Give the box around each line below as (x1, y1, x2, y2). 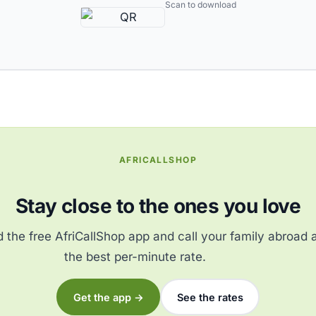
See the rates (176, 291, 243, 303)
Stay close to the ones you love (15, 194, 301, 219)
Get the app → (73, 291, 144, 303)
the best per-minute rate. (63, 250, 206, 265)
